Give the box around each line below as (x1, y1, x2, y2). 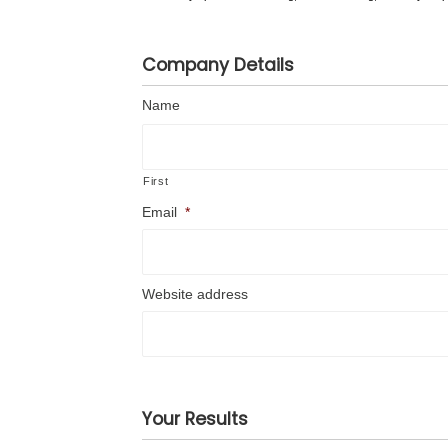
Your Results (142, 407, 248, 431)
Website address (142, 286, 248, 302)
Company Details (142, 53, 294, 77)
